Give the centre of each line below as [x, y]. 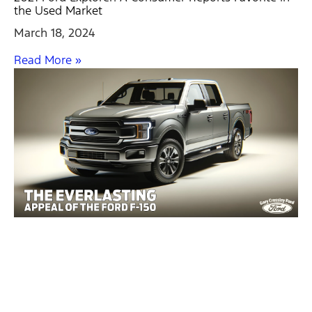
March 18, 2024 [55, 33]
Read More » [48, 60]
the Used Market [58, 11]
